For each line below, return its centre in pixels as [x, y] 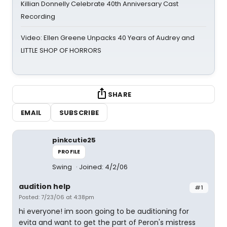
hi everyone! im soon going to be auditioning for [104, 211]
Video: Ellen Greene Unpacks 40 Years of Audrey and [108, 38]
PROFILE [69, 152]
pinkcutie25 [74, 140]
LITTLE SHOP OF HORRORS [61, 50]
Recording [38, 16]
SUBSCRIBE [79, 112]
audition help [45, 186]
